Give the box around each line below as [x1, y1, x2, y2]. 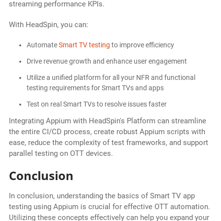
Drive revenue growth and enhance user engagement [26, 57, 187, 66]
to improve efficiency [110, 41, 174, 49]
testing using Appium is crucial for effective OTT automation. [8, 202, 210, 212]
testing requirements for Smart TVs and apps [26, 84, 164, 92]
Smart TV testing [58, 41, 110, 49]
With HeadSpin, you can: [8, 20, 88, 30]
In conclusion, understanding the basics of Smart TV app [8, 191, 195, 201]
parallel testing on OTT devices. [8, 149, 113, 158]
